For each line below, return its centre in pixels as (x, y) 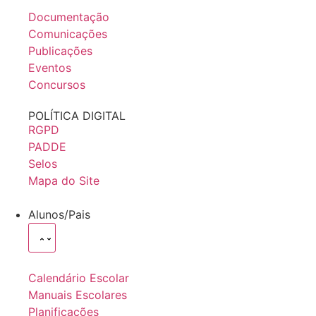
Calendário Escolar (79, 278)
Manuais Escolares (78, 295)
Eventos (50, 68)
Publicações (60, 51)
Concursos (57, 85)
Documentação (69, 17)
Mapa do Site (64, 181)
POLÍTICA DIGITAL (77, 116)
